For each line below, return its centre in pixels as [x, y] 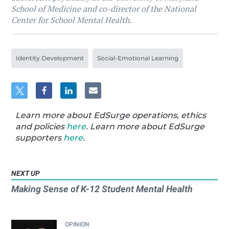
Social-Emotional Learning [138, 58]
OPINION [77, 224]
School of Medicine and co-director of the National [104, 9]
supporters [40, 138]
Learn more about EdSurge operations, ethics [111, 115]
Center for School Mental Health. [72, 20]
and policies [41, 127]
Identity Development [50, 58]
